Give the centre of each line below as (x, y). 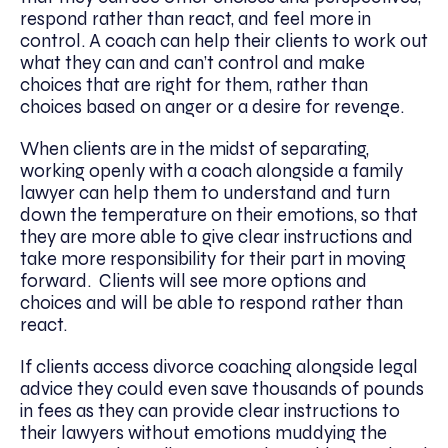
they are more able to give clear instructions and (216, 236)
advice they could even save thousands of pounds (222, 388)
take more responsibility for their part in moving (213, 258)
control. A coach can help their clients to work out (224, 40)
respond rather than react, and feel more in (195, 18)
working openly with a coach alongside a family (211, 170)
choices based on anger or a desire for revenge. (212, 106)
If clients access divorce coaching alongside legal (219, 366)
